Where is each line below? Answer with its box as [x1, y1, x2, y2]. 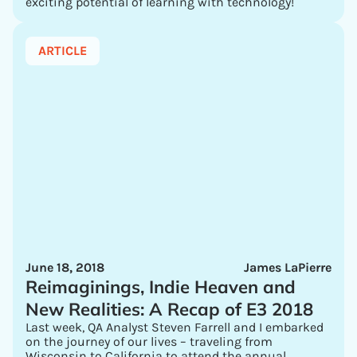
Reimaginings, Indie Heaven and [25, 276, 296, 298]
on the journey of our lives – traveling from [25, 334, 273, 349]
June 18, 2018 [25, 260, 104, 275]
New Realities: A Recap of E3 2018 [25, 298, 313, 320]
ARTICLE [38, 43, 87, 58]
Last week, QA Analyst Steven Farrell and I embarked [25, 320, 324, 335]
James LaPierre [244, 260, 331, 275]
